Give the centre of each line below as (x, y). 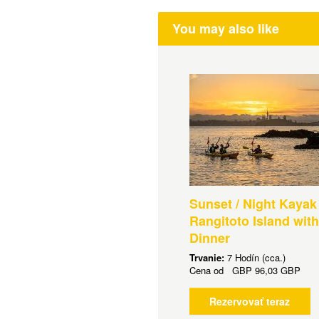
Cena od (210, 271)
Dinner (209, 238)
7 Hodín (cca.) (256, 258)
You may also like (226, 29)
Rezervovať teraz (250, 302)
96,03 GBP (277, 271)
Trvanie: (208, 258)
